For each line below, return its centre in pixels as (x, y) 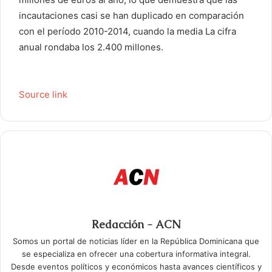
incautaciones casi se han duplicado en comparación (131, 16)
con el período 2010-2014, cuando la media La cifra (127, 32)
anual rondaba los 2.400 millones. (91, 47)
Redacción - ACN (136, 225)
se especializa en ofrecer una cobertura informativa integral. (136, 254)
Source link (43, 95)
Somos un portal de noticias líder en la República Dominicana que (136, 241)
